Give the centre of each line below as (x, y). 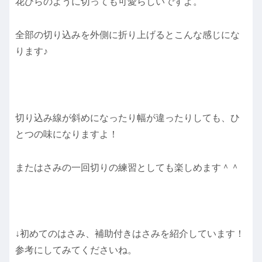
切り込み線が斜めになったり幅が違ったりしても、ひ (127, 118)
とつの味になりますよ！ (67, 134)
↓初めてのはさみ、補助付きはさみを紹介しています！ (130, 234)
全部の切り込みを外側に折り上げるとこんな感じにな (127, 35)
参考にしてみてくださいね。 (76, 250)
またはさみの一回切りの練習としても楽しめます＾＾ (127, 167)
